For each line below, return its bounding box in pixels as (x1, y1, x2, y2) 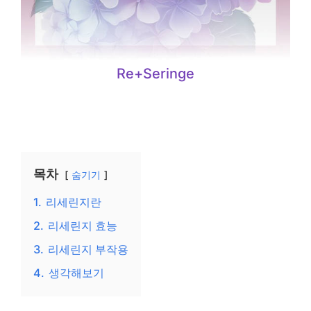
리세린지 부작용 (48, 242, 128, 256)
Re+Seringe (117, 65, 194, 82)
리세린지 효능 (48, 219, 117, 233)
